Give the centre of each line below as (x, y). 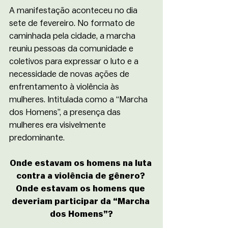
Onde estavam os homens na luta (81, 163)
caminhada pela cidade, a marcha (73, 36)
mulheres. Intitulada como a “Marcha (79, 100)
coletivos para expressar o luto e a (75, 62)
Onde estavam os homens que (81, 189)
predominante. (38, 138)
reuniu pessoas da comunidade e (72, 49)
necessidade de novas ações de (70, 74)
